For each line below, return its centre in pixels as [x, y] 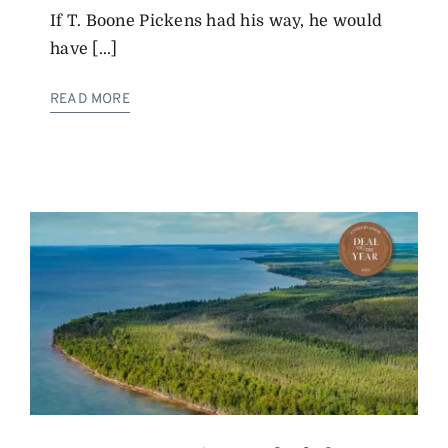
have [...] [84, 49]
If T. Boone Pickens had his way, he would [216, 21]
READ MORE [90, 100]
